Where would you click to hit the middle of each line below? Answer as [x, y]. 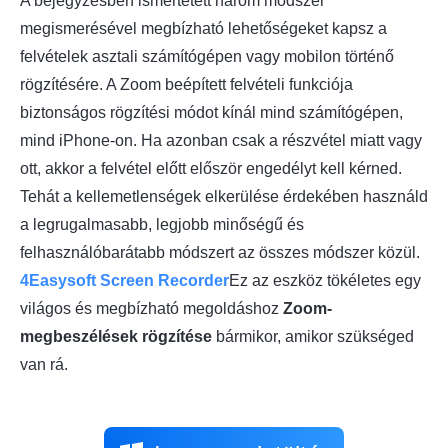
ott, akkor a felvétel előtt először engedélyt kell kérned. [211, 169]
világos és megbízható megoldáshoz [151, 309]
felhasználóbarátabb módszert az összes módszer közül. [220, 253]
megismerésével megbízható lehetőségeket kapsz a [203, 29]
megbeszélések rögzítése [116, 337]
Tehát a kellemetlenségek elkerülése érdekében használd [224, 197]
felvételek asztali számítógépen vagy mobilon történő [207, 57]
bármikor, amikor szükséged [313, 337]
